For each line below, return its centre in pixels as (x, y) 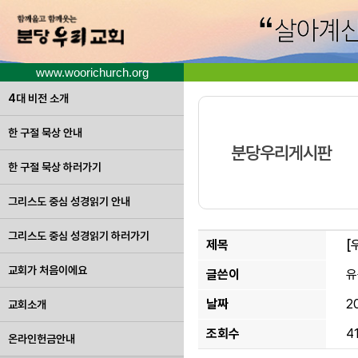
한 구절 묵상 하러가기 (55, 167)
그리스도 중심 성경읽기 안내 (69, 201)
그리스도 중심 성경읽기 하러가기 (79, 236)
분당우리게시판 (281, 153)
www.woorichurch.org (92, 72)
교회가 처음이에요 (48, 270)
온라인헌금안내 (42, 339)
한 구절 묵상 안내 (45, 133)
